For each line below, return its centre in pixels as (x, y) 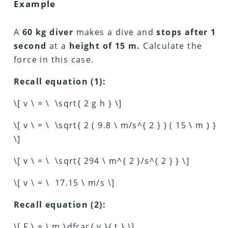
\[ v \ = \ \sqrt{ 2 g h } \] (68, 103)
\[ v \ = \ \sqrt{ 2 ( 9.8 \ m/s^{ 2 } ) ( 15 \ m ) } (115, 125)
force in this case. (54, 59)
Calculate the (171, 46)
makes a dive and (115, 32)
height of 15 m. (105, 46)
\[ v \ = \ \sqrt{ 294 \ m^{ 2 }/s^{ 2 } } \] (102, 161)
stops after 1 (186, 32)
